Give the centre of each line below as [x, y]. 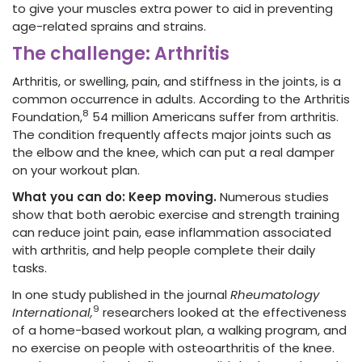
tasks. [29, 268]
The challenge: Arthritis [121, 54]
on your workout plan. [76, 170]
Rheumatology [275, 295]
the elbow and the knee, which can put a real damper [173, 152]
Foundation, [47, 117]
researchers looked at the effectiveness [223, 312]
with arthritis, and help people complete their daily [164, 250]
